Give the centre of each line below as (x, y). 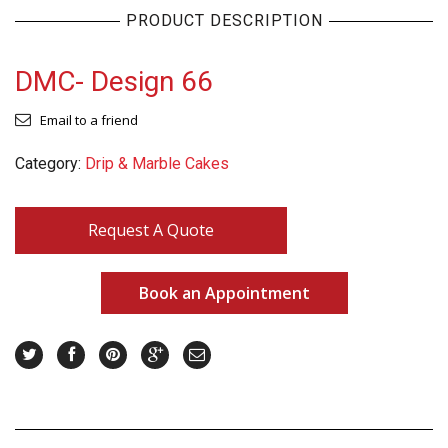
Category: (50, 163)
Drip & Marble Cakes (157, 163)
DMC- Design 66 (114, 81)
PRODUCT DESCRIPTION (224, 20)
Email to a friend (89, 120)
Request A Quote (150, 230)
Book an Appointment (224, 292)
